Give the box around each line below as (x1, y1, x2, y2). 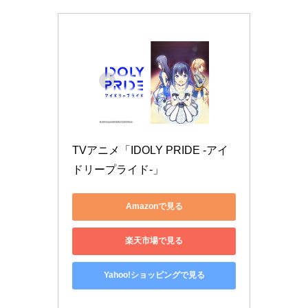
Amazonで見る (125, 201, 183, 212)
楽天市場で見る (125, 236, 183, 246)
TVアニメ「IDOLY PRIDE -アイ (72, 144, 228, 156)
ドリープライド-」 (72, 163, 164, 175)
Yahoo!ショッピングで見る (103, 270, 205, 280)
